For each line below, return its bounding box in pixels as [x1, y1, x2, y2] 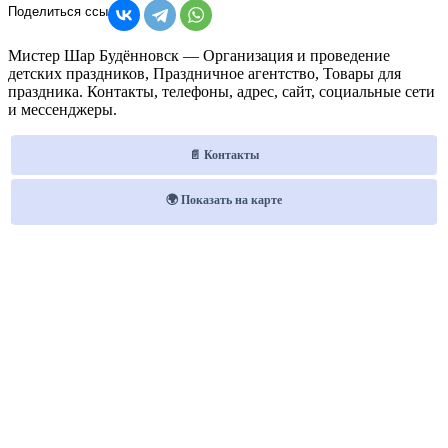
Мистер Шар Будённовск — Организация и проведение [8, 46, 390, 64]
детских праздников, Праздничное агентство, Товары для [8, 64, 401, 82]
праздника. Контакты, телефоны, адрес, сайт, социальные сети [8, 82, 435, 100]
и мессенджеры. [8, 100, 117, 118]
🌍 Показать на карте [166, 193, 282, 208]
